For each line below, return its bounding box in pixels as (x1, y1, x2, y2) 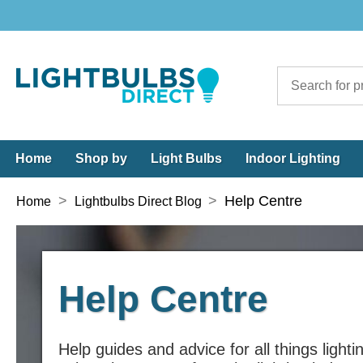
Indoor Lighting (246, 152, 340, 165)
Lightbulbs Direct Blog (74, 194, 202, 208)
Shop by (75, 152, 127, 165)
